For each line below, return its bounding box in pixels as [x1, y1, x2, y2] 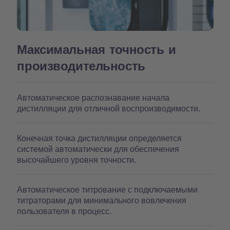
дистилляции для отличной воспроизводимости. [17, 103, 201, 113]
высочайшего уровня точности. [17, 154, 137, 164]
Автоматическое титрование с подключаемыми [17, 184, 198, 194]
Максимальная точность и [17, 41, 176, 56]
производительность [17, 57, 145, 73]
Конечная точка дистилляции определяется [17, 132, 182, 143]
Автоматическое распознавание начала [17, 92, 170, 102]
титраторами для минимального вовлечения [17, 195, 187, 205]
